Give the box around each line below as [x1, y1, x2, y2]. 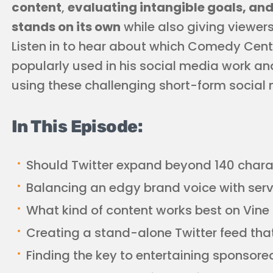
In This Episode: [12, 116, 143, 136]
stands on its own [12, 18, 121, 35]
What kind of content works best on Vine [26, 201, 269, 219]
